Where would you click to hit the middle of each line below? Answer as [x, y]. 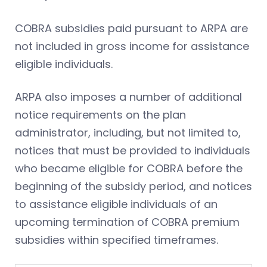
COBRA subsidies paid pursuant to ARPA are [131, 28]
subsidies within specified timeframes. [117, 240]
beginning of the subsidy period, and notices [133, 186]
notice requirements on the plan [100, 114]
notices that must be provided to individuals [133, 150]
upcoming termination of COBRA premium [127, 222]
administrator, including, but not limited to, [128, 132]
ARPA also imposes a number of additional [128, 97]
